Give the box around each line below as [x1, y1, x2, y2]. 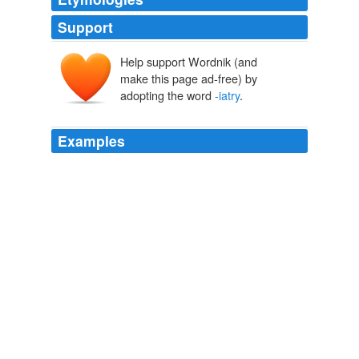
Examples [58, 131, 125, 151]
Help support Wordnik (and [120, 53, 257, 71]
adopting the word [120, 87, 215, 104]
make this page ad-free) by [120, 70, 257, 87]
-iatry [215, 87, 240, 104]
